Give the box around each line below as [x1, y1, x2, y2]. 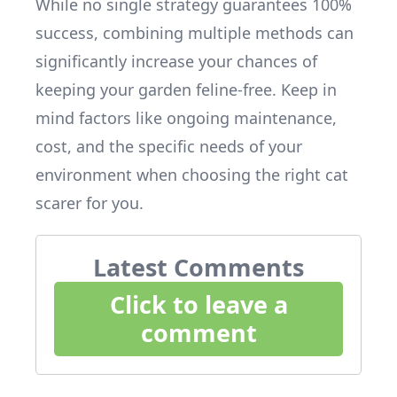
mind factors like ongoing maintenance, [35, 107, 337, 128]
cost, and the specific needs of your [35, 136, 302, 157]
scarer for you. [35, 192, 144, 214]
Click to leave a [109, 288, 288, 321]
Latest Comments [93, 251, 304, 284]
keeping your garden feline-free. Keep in [35, 79, 337, 100]
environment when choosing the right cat [35, 164, 348, 185]
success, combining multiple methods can [35, 22, 354, 43]
